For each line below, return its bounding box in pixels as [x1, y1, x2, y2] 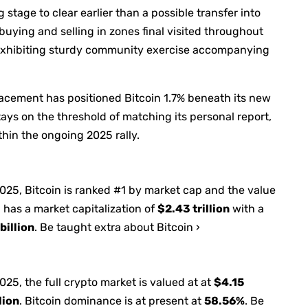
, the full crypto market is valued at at [19, 275, 214, 289]
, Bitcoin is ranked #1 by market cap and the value [19, 183, 276, 197]
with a [230, 201, 265, 215]
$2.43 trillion [157, 201, 230, 215]
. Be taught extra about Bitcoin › [34, 220, 201, 234]
